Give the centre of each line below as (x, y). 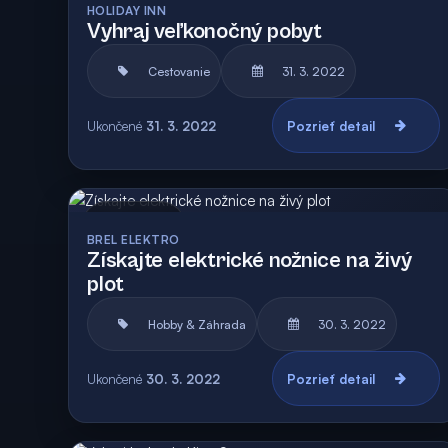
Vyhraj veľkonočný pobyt (204, 31)
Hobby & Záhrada (197, 324)
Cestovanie (179, 71)
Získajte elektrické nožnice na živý (249, 260)
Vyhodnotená (397, 227)
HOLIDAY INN (127, 10)
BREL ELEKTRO (133, 239)
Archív (158, 227)
